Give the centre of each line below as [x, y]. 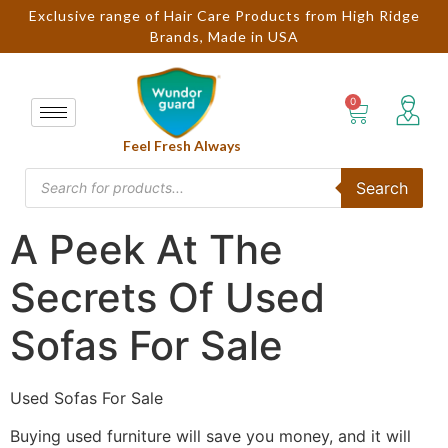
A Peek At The [146, 249]
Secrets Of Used [167, 297]
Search [382, 187]
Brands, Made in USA [224, 36]
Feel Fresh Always [182, 145]
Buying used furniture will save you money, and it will [210, 435]
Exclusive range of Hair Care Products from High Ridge [224, 15]
